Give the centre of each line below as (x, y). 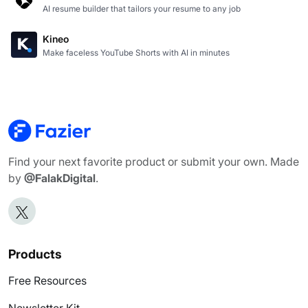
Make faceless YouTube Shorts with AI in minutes (136, 52)
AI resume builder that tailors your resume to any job (142, 8)
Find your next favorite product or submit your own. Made (154, 162)
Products (35, 254)
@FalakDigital (58, 178)
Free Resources (47, 281)
